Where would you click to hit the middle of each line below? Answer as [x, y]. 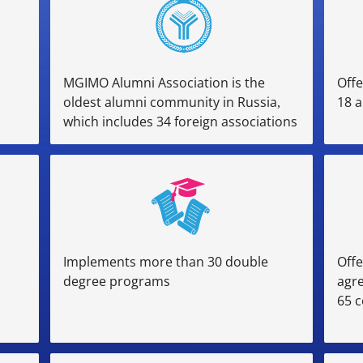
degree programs [116, 281]
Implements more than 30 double [165, 261]
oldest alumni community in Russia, [171, 102]
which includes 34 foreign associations [180, 121]
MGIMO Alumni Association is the [164, 82]
